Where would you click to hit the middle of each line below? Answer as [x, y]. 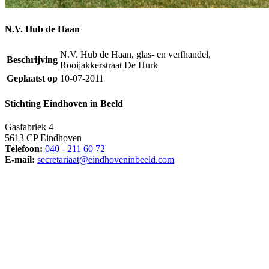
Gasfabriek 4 [29, 127]
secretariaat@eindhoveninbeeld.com [106, 160]
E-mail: [20, 160]
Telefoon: [24, 149]
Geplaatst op [32, 78]
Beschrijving [32, 59]
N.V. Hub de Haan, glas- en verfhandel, [135, 54]
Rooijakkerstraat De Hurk [109, 65]
